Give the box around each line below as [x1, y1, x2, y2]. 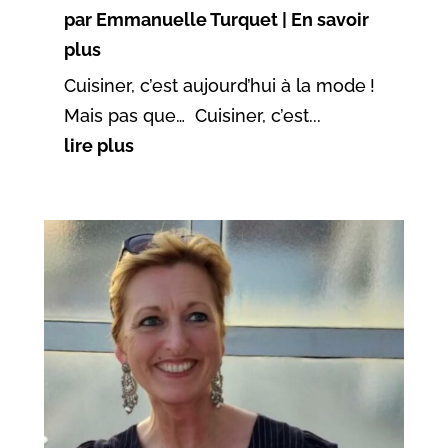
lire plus [63, 135, 134, 157]
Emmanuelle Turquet [95, 9, 278, 31]
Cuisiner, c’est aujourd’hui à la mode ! [63, 75, 375, 97]
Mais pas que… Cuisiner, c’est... [63, 105, 321, 127]
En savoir [290, 9, 369, 31]
